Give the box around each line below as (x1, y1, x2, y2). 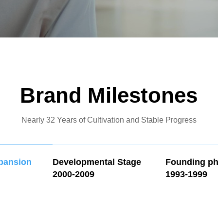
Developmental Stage (53, 157, 142, 167)
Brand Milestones (20, 83, 198, 107)
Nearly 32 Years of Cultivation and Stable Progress (21, 116, 197, 125)
